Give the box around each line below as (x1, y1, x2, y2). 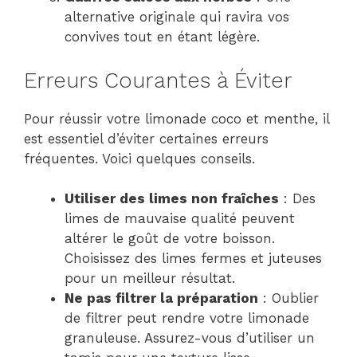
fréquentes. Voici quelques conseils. (24, 150, 255, 167)
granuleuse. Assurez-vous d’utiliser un (65, 330, 315, 347)
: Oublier (258, 290, 319, 307)
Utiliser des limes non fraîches (65, 190, 279, 207)
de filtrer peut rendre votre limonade (65, 310, 309, 327)
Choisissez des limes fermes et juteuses (65, 250, 322, 267)
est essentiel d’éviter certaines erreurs (24, 130, 269, 147)
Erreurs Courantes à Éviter (24, 67, 292, 93)
